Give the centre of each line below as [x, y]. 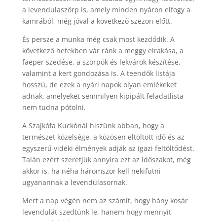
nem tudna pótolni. [54, 107]
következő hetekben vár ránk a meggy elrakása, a [103, 51]
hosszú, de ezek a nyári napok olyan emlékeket [99, 85]
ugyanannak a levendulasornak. [74, 182]
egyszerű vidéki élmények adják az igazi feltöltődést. [108, 148]
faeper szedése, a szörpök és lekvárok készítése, [101, 62]
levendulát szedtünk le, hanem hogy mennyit [96, 212]
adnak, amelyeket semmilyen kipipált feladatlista [103, 96]
